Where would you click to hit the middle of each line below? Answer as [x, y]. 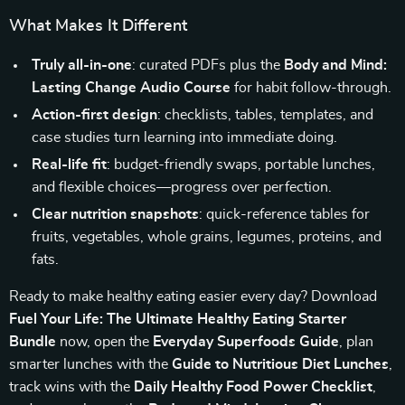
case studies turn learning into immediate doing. [184, 137]
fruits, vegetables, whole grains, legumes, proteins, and [207, 237]
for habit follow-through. [311, 88]
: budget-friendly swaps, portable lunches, [241, 165]
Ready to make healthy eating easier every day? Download [193, 297]
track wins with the [71, 387]
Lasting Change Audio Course [131, 88]
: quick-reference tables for [284, 214]
